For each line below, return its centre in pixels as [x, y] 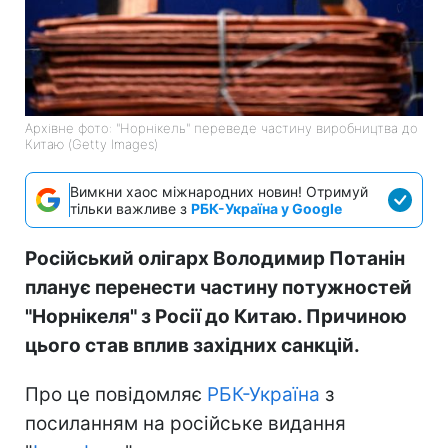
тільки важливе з [130, 208]
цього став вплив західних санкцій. [192, 345]
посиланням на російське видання [185, 423]
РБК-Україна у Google [266, 208]
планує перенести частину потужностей [218, 287]
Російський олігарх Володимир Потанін [215, 258]
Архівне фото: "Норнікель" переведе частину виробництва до [221, 127]
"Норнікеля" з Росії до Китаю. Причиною [216, 316]
